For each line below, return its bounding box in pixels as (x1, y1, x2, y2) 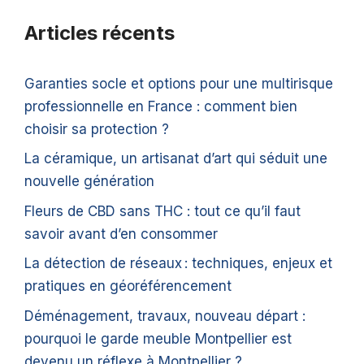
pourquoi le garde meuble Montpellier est (24, 330, 292, 347)
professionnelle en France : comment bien (24, 97, 297, 115)
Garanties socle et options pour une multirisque (24, 75, 333, 92)
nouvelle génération (24, 173, 154, 190)
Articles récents (24, 20, 175, 45)
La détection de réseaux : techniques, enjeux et (24, 255, 332, 272)
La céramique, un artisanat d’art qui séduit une (24, 150, 327, 167)
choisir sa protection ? (24, 120, 169, 137)
